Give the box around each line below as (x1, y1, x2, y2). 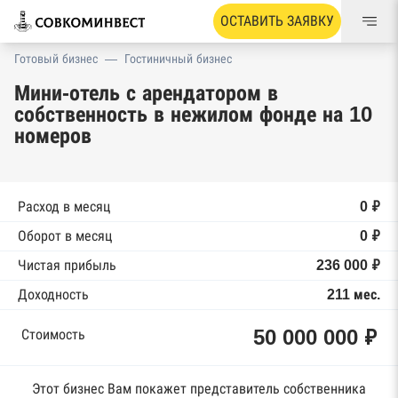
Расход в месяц (18, 199, 110, 214)
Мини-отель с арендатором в (14, 81, 278, 105)
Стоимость (21, 327, 85, 342)
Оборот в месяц (18, 228, 112, 243)
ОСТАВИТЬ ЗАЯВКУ (220, 13, 334, 28)
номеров (14, 123, 92, 147)
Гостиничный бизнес (124, 52, 232, 66)
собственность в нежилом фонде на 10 (14, 102, 372, 126)
